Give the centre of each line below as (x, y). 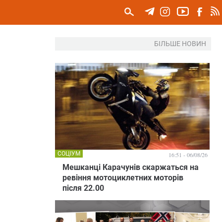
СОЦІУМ (69, 154)
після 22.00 (83, 188)
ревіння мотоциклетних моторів (123, 178)
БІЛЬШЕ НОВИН (180, 44)
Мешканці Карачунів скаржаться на (131, 167)
